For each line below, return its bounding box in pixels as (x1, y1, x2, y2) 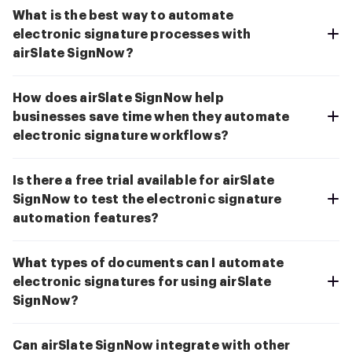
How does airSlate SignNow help (13, 91, 224, 104)
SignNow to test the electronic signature (13, 192, 282, 206)
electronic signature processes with (13, 27, 251, 41)
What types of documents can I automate (13, 256, 284, 269)
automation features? (13, 211, 159, 225)
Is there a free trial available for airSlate (13, 174, 275, 187)
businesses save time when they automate (13, 110, 290, 123)
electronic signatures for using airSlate (13, 275, 272, 288)
